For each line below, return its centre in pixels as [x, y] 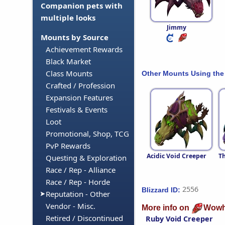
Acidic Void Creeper [176, 156]
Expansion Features [79, 98]
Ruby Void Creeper [179, 218]
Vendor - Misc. [71, 206]
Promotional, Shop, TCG [87, 134]
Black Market [68, 62]
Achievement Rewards [84, 49]
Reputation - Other [78, 194]
